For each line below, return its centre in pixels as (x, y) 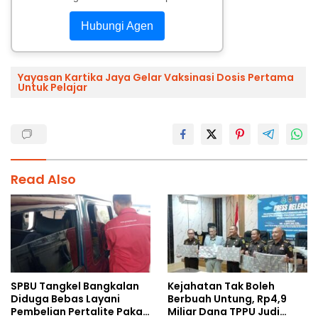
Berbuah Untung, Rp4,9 (227, 299)
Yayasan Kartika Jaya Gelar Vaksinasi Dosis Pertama (156, 77)
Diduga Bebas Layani (65, 299)
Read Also (43, 179)
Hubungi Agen (117, 26)
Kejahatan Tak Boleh (221, 286)
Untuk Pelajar (53, 87)
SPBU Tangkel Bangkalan (75, 286)
